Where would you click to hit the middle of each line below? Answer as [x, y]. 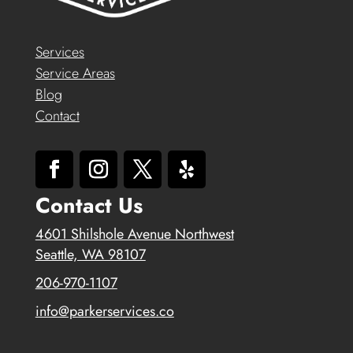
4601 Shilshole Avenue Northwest [134, 234]
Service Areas [75, 73]
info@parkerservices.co [104, 311]
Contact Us [89, 205]
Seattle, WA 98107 [90, 254]
